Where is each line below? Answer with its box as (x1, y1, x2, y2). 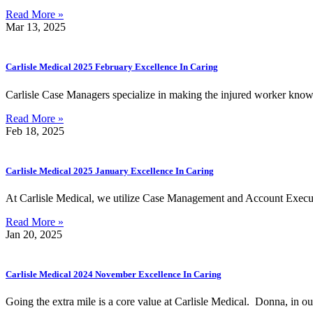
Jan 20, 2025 (6, 228, 62, 240)
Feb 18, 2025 (6, 124, 64, 137)
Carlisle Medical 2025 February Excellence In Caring (6, 61, 218, 73)
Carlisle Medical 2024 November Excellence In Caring (6, 269, 221, 280)
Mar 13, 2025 (6, 21, 66, 34)
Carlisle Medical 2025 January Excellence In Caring (6, 165, 214, 176)
